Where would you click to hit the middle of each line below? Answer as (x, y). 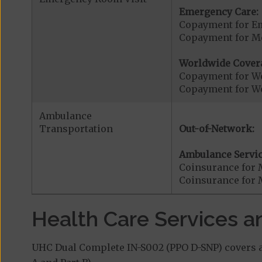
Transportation (76, 128)
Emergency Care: (218, 11)
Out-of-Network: (216, 128)
